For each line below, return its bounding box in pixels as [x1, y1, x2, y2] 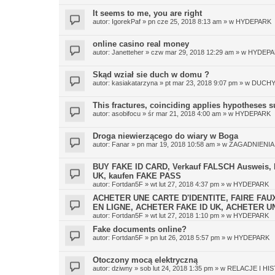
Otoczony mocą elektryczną [93, 255, 198, 265]
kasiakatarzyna [112, 79, 158, 87]
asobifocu [112, 109, 141, 117]
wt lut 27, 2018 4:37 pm [150, 180, 219, 188]
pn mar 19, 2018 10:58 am [137, 140, 215, 148]
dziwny [112, 264, 133, 272]
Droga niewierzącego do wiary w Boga [93, 131, 238, 141]
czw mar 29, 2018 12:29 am [151, 48, 234, 56]
